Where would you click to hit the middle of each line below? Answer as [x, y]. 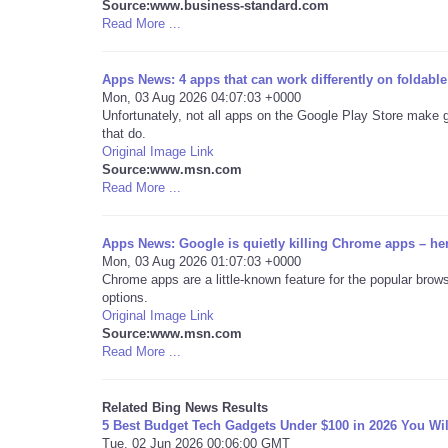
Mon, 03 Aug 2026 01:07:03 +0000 [201, 261]
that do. [124, 133]
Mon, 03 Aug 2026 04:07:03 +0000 [201, 97]
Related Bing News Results [185, 407]
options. [125, 297]
